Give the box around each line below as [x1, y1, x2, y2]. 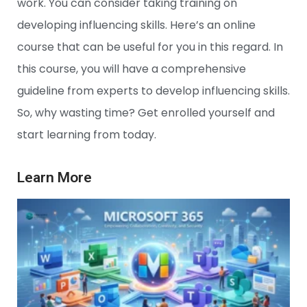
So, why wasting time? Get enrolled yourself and [17, 105, 275, 121]
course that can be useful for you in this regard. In [17, 39, 283, 55]
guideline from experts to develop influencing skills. [17, 83, 290, 99]
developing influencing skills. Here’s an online [17, 17, 256, 33]
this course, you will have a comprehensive [17, 61, 246, 77]
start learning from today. [17, 127, 159, 143]
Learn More [17, 169, 92, 186]
